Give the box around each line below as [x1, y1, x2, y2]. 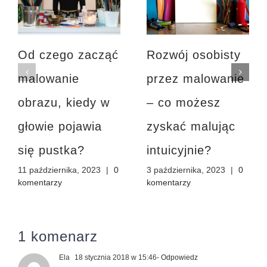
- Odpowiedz [157, 253, 198, 262]
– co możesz [147, 95, 221, 109]
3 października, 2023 [147, 164, 225, 175]
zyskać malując [147, 119, 235, 133]
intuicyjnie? [147, 143, 212, 157]
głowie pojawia [18, 119, 102, 133]
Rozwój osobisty [147, 48, 241, 61]
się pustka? [18, 143, 85, 157]
